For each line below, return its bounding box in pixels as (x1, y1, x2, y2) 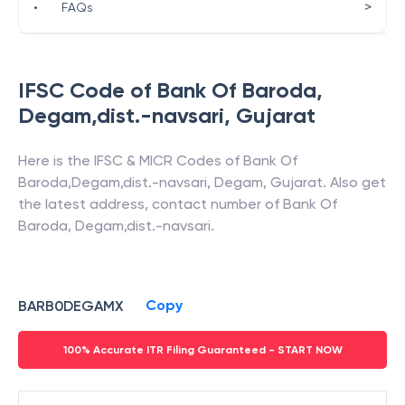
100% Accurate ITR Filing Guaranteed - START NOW (62, 344, 343, 356)
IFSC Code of (18, 77, 156, 103)
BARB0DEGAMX (18, 297, 124, 315)
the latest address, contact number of (18, 195, 283, 212)
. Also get (323, 174, 386, 191)
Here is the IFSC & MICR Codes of (18, 152, 243, 169)
